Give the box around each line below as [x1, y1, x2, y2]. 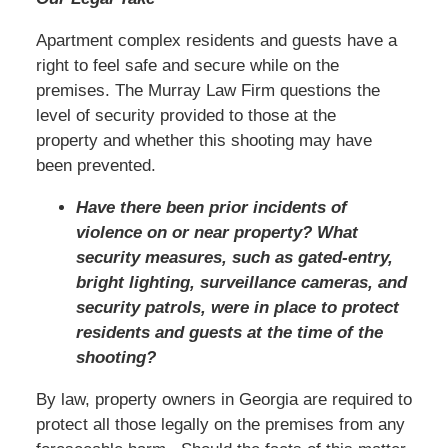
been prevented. [35, 155, 156, 175]
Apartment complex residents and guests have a [35, 30, 397, 50]
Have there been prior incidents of [75, 197, 347, 217]
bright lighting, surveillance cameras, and [75, 272, 407, 292]
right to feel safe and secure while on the [35, 55, 339, 75]
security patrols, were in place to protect [75, 297, 399, 317]
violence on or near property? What [75, 222, 358, 242]
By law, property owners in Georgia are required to [35, 389, 412, 409]
